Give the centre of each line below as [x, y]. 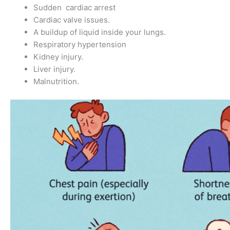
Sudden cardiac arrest [74, 8]
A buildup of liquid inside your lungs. [100, 32]
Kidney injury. [58, 57]
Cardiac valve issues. [72, 20]
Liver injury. [54, 69]
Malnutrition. [56, 82]
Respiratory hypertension [80, 45]
